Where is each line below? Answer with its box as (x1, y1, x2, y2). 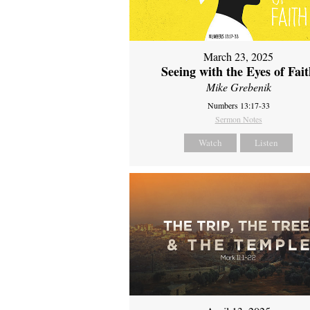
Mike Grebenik (206, 79, 271, 94)
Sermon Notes (215, 113, 262, 125)
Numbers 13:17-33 (207, 99, 270, 111)
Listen (255, 136, 279, 149)
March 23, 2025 (203, 48, 274, 64)
